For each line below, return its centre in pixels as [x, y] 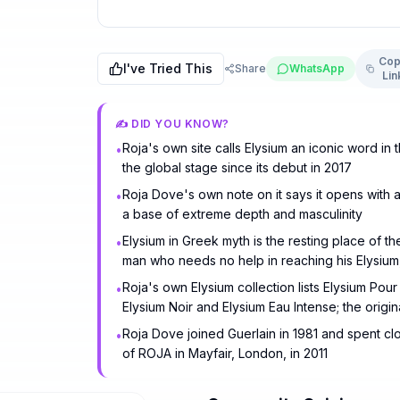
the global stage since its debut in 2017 [237, 167]
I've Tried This [167, 68]
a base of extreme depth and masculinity [242, 214]
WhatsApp [317, 68]
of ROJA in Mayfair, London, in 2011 [225, 353]
